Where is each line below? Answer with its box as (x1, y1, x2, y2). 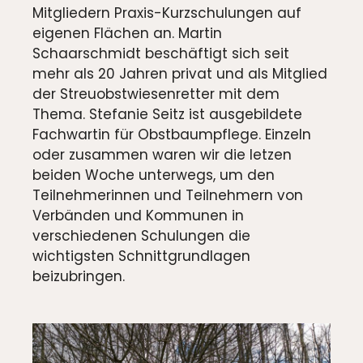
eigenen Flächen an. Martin (32, 23, 222, 43)
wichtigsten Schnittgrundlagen (32, 246, 250, 266)
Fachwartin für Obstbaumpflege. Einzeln (32, 124, 311, 144)
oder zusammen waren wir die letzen (32, 144, 292, 164)
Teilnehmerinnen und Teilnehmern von (32, 185, 303, 205)
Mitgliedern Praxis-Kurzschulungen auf (32, 2, 301, 23)
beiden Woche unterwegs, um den (32, 164, 275, 185)
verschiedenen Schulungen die (32, 225, 250, 246)
